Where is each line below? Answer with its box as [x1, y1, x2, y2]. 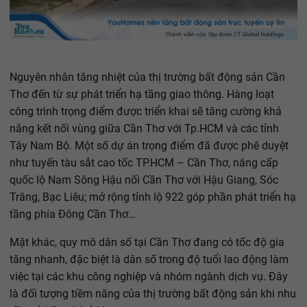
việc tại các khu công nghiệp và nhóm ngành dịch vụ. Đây [10, 270, 288, 284]
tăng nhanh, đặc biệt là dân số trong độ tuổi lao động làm [10, 253, 288, 267]
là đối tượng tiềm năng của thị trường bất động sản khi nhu [10, 287, 296, 301]
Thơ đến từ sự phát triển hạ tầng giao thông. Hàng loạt [10, 88, 274, 101]
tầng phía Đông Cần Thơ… [10, 208, 136, 221]
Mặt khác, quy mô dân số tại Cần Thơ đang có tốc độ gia [10, 236, 284, 249]
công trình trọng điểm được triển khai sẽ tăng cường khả [10, 105, 282, 119]
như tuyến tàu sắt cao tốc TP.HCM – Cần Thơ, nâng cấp [10, 156, 278, 170]
